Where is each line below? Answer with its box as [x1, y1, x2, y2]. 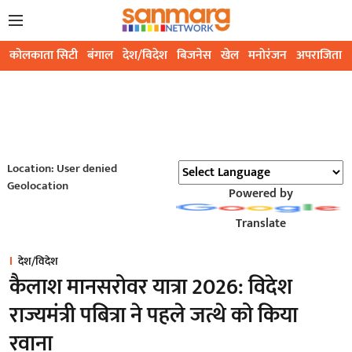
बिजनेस [177, 45, 211, 67]
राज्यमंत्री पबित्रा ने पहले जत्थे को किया [9, 297, 298, 335]
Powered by [228, 183, 293, 205]
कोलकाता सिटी [9, 45, 78, 67]
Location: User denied [6, 159, 117, 179]
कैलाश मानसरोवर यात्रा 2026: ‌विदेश [9, 269, 292, 306]
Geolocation [6, 176, 68, 196]
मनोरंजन [248, 45, 287, 67]
